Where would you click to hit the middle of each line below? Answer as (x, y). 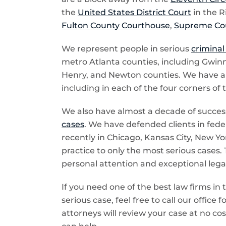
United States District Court (134, 12)
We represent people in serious (126, 49)
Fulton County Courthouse (116, 25)
